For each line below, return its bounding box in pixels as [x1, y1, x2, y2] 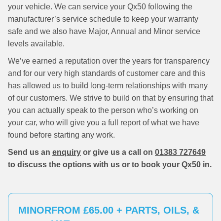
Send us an [8, 148, 52, 156]
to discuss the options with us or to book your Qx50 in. [8, 160, 212, 169]
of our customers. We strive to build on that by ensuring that [8, 94, 213, 102]
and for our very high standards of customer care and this [8, 69, 205, 77]
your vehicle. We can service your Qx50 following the [8, 2, 192, 11]
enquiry [52, 148, 81, 156]
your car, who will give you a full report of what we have [8, 118, 199, 127]
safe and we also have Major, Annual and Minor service [8, 27, 200, 36]
